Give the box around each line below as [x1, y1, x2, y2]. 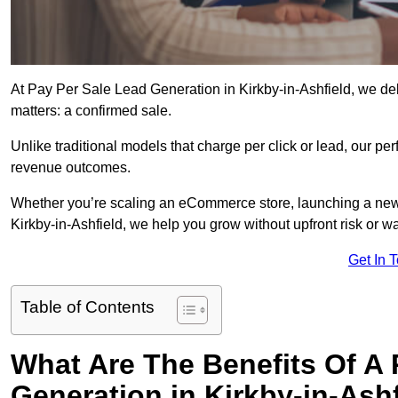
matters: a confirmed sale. [11, 103, 171, 119]
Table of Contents [20, 298, 155, 317]
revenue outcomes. [11, 160, 131, 176]
